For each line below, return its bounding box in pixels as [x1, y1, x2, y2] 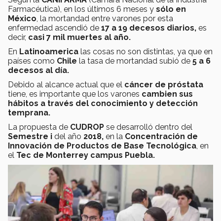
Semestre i [8, 132, 54, 142]
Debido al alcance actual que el [8, 80, 124, 90]
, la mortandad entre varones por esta [37, 14, 173, 24]
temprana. [8, 108, 50, 118]
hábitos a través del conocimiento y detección [8, 99, 198, 109]
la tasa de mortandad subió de [77, 56, 192, 66]
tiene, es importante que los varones [8, 89, 142, 99]
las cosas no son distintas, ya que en [78, 47, 213, 57]
